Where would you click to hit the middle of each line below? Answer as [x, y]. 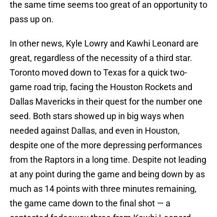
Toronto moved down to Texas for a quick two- [98, 73]
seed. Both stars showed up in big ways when [97, 116]
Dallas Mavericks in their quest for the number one [106, 102]
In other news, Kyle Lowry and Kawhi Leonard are [104, 44]
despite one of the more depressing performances [106, 145]
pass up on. [32, 19]
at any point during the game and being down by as [107, 174]
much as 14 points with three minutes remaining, [103, 189]
